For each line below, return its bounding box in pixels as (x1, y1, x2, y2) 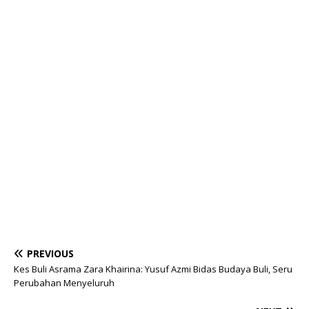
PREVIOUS (27, 247, 74, 261)
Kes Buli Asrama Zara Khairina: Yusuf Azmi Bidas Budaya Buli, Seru (14, 263, 292, 276)
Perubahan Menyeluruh (14, 277, 114, 290)
